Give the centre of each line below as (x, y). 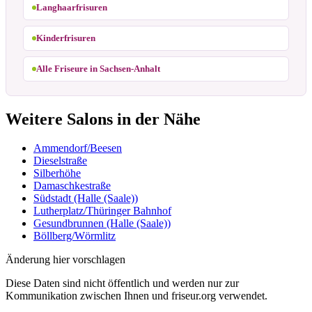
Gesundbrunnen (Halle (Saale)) (102, 224)
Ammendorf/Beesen (78, 148)
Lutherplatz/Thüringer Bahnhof (102, 211)
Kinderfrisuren (66, 38)
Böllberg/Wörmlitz (75, 236)
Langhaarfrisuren (72, 7)
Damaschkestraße (72, 186)
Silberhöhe (57, 173)
